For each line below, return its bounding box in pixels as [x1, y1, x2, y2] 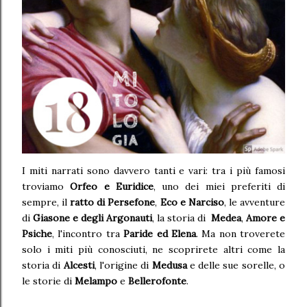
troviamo [22, 180, 71, 193]
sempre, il [22, 196, 71, 209]
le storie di [22, 275, 75, 288]
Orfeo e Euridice [70, 180, 153, 193]
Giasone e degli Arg [33, 212, 123, 225]
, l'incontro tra [52, 228, 124, 241]
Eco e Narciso [160, 196, 224, 209]
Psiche [22, 228, 52, 241]
